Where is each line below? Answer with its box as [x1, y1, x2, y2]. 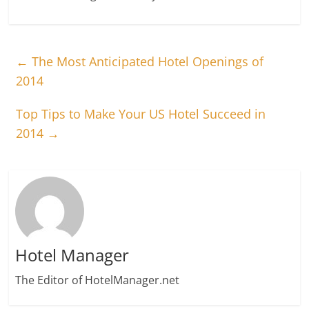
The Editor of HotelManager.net [14, 272, 179, 288]
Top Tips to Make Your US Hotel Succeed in [16, 106, 266, 123]
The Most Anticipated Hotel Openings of [28, 53, 264, 70]
